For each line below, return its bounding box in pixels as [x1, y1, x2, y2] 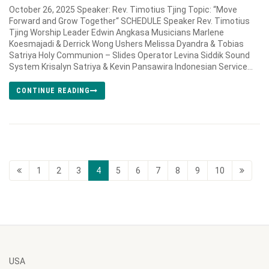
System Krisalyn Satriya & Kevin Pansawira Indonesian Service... [9, 62, 253, 71]
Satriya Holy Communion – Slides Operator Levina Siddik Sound [9, 50, 250, 60]
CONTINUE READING [16, 86, 90, 95]
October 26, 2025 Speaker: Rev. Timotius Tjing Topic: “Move [9, 5, 237, 14]
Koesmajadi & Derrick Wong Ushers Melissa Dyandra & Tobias [9, 39, 244, 49]
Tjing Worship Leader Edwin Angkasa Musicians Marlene [9, 28, 224, 37]
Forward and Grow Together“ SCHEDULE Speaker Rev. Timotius [9, 16, 250, 26]
